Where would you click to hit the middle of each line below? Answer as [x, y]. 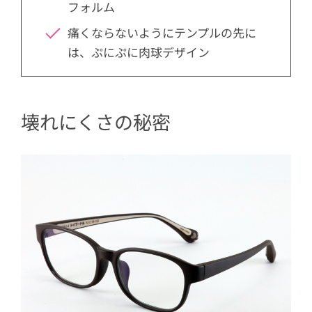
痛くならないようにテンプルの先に [162, 32]
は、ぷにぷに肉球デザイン [138, 52]
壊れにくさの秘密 [96, 122]
